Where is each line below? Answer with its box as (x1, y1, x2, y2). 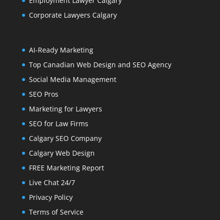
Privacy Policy (28, 192, 73, 202)
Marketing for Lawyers (28, 104, 102, 113)
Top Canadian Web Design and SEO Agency (28, 59, 171, 69)
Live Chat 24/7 (28, 177, 75, 187)
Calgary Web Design (28, 148, 95, 158)
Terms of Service (28, 207, 83, 217)
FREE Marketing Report (28, 163, 104, 172)
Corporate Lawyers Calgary (28, 10, 117, 20)
